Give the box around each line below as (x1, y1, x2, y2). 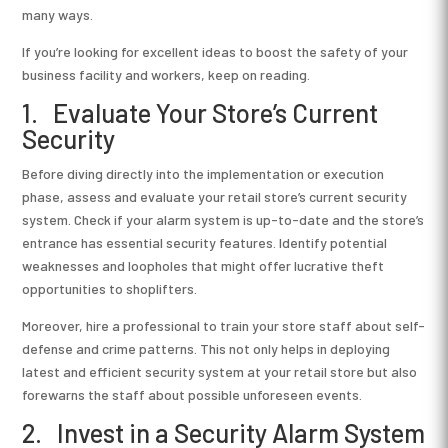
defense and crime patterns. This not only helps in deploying (22, 339, 391, 357)
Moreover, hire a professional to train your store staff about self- (22, 316, 426, 334)
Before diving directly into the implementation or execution (22, 164, 385, 182)
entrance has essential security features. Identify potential (22, 233, 388, 251)
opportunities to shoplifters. (22, 279, 198, 297)
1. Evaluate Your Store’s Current (22, 96, 379, 128)
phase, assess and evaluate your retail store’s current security (22, 187, 408, 205)
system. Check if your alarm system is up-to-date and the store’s (22, 210, 425, 228)
